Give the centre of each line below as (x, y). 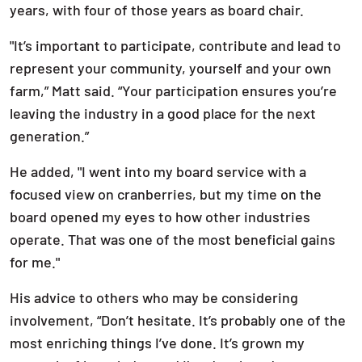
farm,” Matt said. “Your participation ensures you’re (173, 90)
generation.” (49, 136)
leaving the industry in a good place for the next (163, 113)
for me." (35, 262)
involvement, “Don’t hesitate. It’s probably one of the (178, 320)
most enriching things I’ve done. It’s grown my (157, 343)
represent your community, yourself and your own (170, 68)
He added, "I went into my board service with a (158, 171)
